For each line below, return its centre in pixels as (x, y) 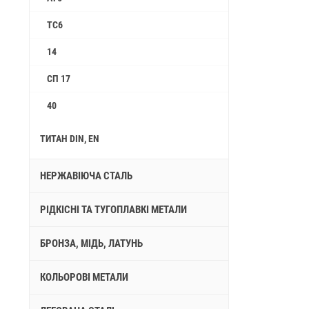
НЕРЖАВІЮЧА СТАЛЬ (86, 176)
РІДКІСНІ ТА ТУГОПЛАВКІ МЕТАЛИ (113, 210)
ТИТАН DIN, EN (70, 139)
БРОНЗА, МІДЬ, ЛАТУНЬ (91, 243)
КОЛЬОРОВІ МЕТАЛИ (84, 277)
